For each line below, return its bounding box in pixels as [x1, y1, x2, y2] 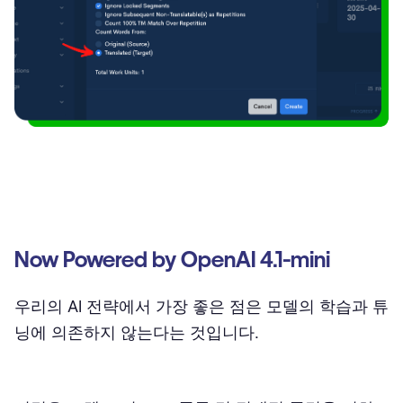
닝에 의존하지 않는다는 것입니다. [14, 322, 259, 342]
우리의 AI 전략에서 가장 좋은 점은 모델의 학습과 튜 [14, 296, 389, 316]
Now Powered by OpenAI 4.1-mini [14, 246, 330, 273]
